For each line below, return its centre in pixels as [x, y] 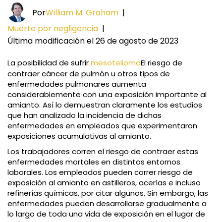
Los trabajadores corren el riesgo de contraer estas [103, 152]
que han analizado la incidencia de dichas [84, 115]
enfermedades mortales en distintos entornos [94, 162]
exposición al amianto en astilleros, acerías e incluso [104, 183]
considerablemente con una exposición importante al [107, 95]
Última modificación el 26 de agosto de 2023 [93, 41]
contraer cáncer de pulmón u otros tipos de [89, 74]
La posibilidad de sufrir [49, 63]
